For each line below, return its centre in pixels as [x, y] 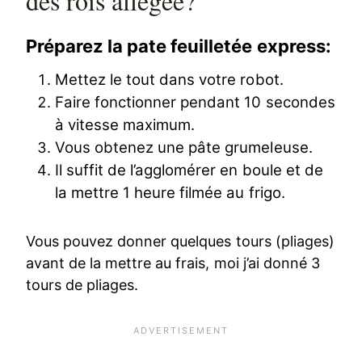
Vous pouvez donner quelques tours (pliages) [180, 241]
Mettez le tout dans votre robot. [169, 79]
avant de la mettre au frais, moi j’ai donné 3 [173, 263]
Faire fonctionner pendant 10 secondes [195, 102]
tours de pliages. [82, 284]
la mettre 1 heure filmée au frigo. [170, 192]
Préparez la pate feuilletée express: [179, 46]
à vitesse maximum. [125, 124]
